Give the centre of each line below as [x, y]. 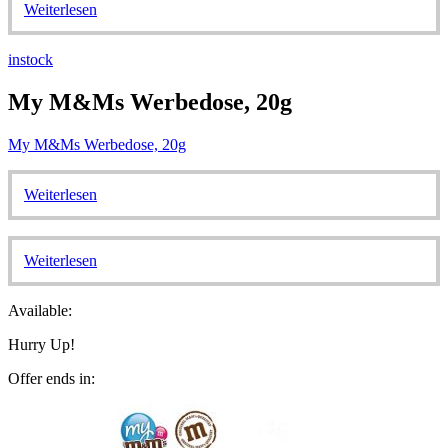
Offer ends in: [51, 378]
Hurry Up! [41, 344]
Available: [40, 310]
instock [30, 60]
